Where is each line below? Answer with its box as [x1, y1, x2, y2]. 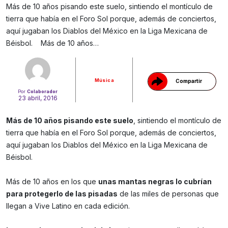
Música [94, 77, 115, 83]
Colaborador [27, 89, 58, 95]
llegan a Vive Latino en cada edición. [6, 202, 132, 211]
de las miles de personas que [118, 189, 219, 198]
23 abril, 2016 [18, 94, 58, 102]
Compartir [175, 78, 202, 84]
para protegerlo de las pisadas [6, 189, 118, 198]
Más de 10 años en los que [6, 177, 98, 186]
